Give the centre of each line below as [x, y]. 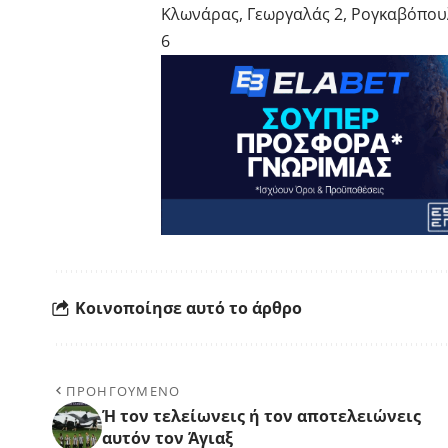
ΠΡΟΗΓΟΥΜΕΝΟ [123, 391]
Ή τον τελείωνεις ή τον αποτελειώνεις [261, 416]
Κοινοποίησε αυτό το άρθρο [188, 307]
